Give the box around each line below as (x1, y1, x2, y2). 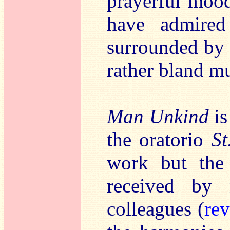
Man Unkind (107, 105, 209, 127)
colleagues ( (107, 198, 204, 220)
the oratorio (107, 128, 212, 150)
